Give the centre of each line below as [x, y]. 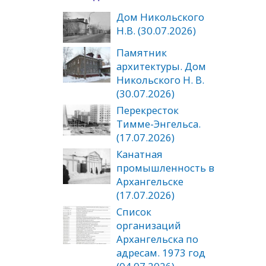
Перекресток [148, 110]
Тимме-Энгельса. [159, 123]
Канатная [140, 154]
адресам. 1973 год [161, 252]
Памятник [142, 52]
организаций [149, 225]
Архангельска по [157, 239]
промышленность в [165, 167]
